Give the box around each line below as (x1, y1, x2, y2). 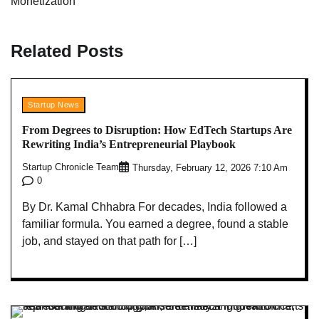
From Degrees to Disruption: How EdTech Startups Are (22, 123, 292, 136)
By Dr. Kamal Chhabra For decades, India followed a (22, 200, 287, 213)
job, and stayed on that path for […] (22, 234, 197, 247)
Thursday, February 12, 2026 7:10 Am (132, 162, 288, 173)
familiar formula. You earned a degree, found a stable (22, 217, 288, 230)
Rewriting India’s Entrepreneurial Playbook (22, 137, 236, 150)
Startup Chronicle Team (22, 162, 119, 173)
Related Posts (11, 41, 123, 61)
